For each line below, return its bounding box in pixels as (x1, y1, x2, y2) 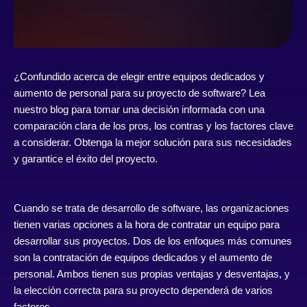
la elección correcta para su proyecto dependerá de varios (14, 284, 273, 297)
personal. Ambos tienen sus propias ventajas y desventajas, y (14, 268, 290, 280)
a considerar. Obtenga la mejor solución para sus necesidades (14, 136, 292, 149)
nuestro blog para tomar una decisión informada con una (14, 103, 265, 116)
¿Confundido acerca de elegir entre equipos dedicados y (14, 71, 265, 83)
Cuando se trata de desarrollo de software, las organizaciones (14, 202, 289, 214)
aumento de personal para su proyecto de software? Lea (14, 87, 265, 99)
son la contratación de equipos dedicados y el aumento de (14, 251, 272, 264)
